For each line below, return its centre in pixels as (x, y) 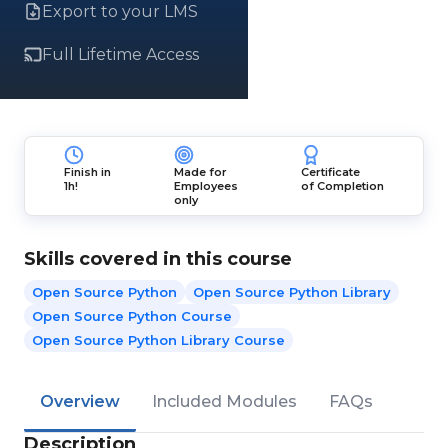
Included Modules (224, 401)
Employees (205, 186)
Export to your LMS (120, 11)
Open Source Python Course (132, 316)
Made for (200, 172)
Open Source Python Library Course (158, 340)
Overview (80, 401)
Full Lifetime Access (120, 54)
